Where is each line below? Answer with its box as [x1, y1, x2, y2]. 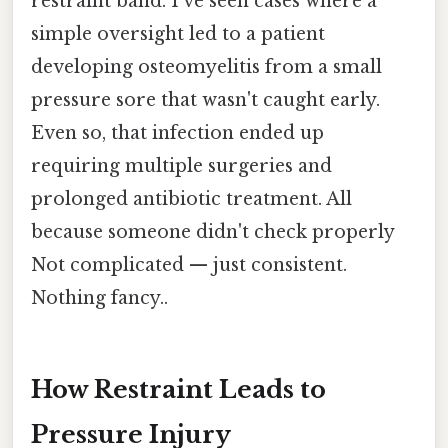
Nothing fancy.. [31, 286, 168, 309]
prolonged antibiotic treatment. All [31, 187, 352, 210]
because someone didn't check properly [31, 220, 394, 243]
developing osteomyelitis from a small [31, 55, 382, 78]
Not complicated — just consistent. [31, 253, 347, 276]
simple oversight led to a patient [31, 22, 325, 45]
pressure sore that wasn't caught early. [31, 88, 380, 111]
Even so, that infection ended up [31, 121, 324, 144]
